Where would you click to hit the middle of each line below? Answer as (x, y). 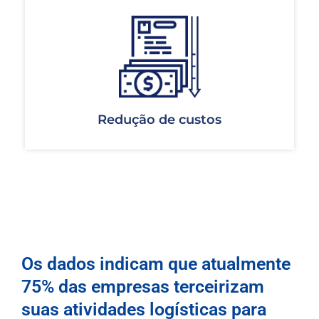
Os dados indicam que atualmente (156, 264)
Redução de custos (159, 120)
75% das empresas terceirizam (143, 287)
